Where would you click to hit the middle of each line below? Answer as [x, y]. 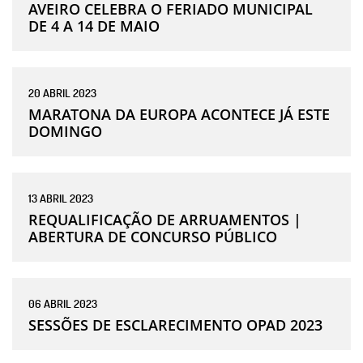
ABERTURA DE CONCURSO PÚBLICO [153, 236]
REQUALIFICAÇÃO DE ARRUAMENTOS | [165, 219]
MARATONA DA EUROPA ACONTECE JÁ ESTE [179, 114]
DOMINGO [65, 131]
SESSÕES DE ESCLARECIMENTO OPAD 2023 [175, 325]
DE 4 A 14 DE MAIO [94, 26]
